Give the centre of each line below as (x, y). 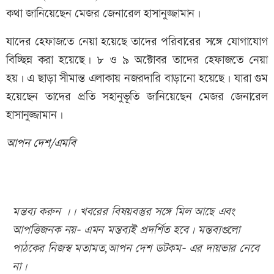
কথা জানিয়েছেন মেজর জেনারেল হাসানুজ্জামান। (103, 14)
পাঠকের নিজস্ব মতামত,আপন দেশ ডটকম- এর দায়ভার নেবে (136, 249)
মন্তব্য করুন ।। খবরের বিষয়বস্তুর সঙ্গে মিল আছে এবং (124, 212)
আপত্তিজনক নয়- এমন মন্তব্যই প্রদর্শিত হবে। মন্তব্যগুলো (126, 231)
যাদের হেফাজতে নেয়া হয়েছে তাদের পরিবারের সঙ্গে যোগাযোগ (137, 42)
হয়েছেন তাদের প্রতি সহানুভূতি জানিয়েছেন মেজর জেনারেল (137, 97)
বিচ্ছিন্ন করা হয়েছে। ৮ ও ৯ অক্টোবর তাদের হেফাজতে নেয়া (137, 61)
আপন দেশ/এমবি (41, 144)
